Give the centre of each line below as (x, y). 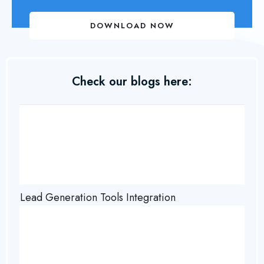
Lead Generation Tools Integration (98, 197)
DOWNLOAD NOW (132, 26)
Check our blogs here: (132, 82)
